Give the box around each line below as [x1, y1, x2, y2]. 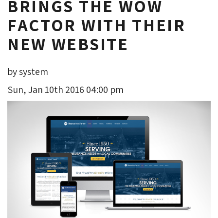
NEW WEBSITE [7, 32, 129, 55]
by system [7, 65, 48, 78]
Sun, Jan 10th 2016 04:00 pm [7, 83, 124, 96]
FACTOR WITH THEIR [7, 13, 186, 36]
